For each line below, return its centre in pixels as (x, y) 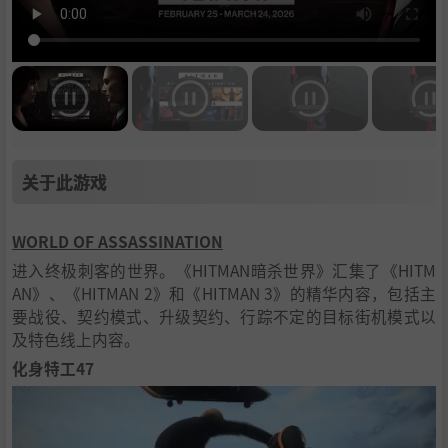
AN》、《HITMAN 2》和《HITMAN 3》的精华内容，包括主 (224, 293)
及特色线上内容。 (76, 339)
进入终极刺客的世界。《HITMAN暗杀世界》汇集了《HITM (224, 270)
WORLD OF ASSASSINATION (117, 241)
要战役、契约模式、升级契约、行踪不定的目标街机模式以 (224, 316)
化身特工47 (53, 368)
